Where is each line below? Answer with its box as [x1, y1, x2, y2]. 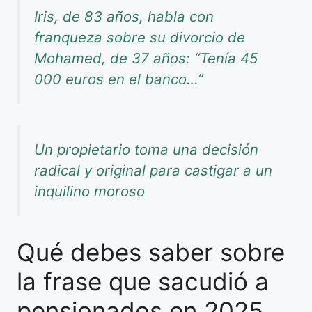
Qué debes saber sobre [17, 237, 285, 267]
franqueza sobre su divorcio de [34, 29, 245, 47]
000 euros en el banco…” [34, 70, 203, 88]
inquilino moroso [34, 182, 145, 201]
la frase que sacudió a [17, 266, 269, 296]
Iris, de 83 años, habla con [34, 8, 214, 26]
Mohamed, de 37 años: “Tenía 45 [34, 49, 258, 68]
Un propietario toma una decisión [34, 141, 258, 159]
